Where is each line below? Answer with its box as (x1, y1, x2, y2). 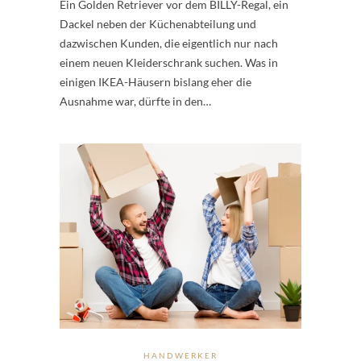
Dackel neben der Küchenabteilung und (60, 16, 256, 31)
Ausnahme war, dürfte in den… (60, 93, 211, 108)
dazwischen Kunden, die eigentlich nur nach (60, 35, 278, 50)
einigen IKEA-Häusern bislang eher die (60, 74, 251, 89)
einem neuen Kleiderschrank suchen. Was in (60, 55, 278, 69)
